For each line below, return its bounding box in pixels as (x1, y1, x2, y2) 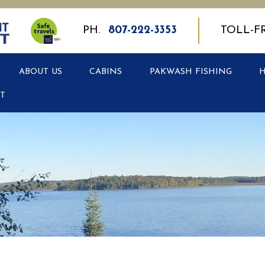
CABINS (89, 67, 122, 77)
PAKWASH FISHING (149, 67, 232, 77)
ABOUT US (19, 67, 63, 77)
